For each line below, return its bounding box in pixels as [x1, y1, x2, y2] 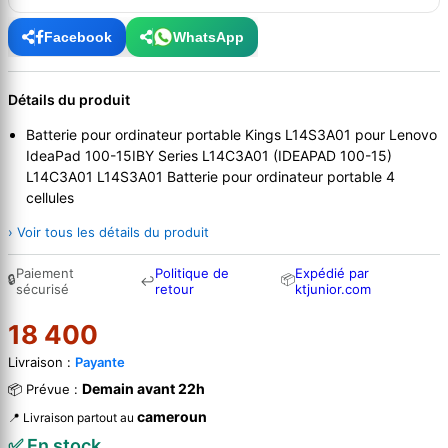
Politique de [155, 265, 230, 282]
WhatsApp [173, 29, 244, 46]
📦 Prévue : [8, 381, 82, 398]
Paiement [16, 265, 74, 282]
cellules [26, 189, 74, 207]
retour [155, 281, 195, 298]
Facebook [44, 29, 112, 46]
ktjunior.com [295, 281, 372, 298]
